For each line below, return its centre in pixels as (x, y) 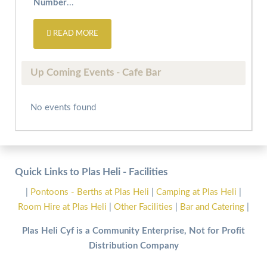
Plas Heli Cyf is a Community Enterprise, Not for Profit (133, 231)
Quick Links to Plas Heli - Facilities (91, 172)
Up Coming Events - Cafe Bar (96, 72)
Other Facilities (143, 207)
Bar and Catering (212, 207)
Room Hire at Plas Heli (63, 207)
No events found (63, 107)
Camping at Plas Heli (198, 192)
